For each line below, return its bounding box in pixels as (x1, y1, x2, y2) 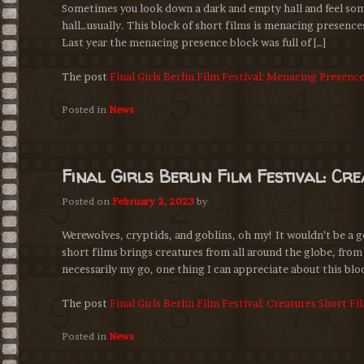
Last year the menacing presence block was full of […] (62, 35, 326, 49)
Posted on (62, 195, 112, 208)
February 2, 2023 (112, 195, 194, 208)
